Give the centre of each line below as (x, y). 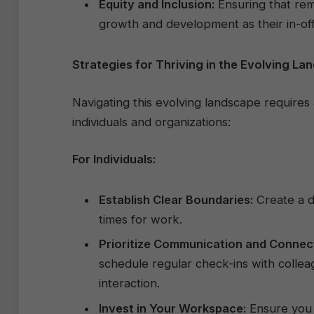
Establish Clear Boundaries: (176, 200)
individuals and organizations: (151, 122)
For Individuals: (114, 159)
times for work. (141, 220)
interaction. (129, 284)
